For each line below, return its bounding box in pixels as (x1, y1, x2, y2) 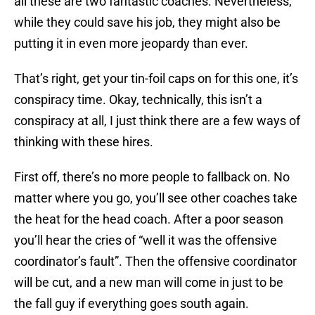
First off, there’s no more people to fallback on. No (14, 169, 290, 185)
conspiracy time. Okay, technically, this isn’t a (14, 92, 262, 108)
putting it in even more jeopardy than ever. (14, 36, 248, 51)
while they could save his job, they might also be (14, 15, 281, 30)
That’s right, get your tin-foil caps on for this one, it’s (14, 71, 298, 86)
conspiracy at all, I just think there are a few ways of (14, 113, 300, 129)
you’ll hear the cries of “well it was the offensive (14, 233, 277, 248)
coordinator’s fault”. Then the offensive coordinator (14, 254, 297, 269)
